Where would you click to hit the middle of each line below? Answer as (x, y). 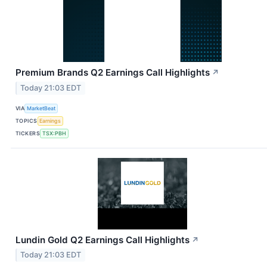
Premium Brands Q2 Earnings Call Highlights (113, 72)
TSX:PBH (54, 133)
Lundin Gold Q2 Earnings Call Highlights (103, 240)
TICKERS (28, 133)
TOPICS (27, 121)
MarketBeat (41, 108)
